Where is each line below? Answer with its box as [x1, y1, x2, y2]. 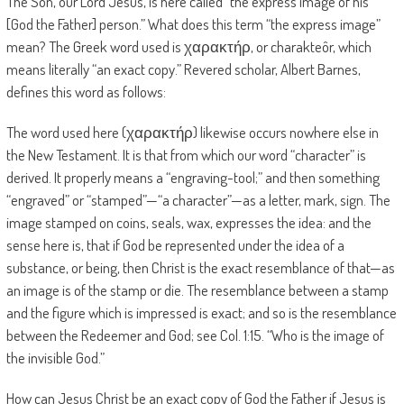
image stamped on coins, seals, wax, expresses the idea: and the [5, 213, 372, 232]
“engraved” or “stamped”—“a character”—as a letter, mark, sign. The [5, 190, 390, 209]
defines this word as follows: [5, 82, 166, 101]
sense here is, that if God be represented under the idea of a [5, 235, 344, 254]
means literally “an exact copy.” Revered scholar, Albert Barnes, [5, 60, 361, 78]
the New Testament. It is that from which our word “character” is [5, 145, 366, 164]
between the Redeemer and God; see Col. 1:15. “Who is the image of [5, 326, 384, 344]
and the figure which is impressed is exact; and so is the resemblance [5, 303, 397, 322]
